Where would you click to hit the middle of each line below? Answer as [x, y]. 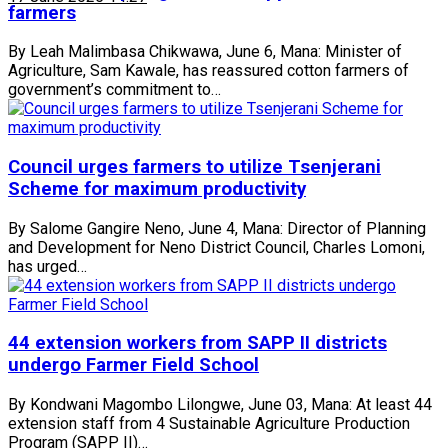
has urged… [47, 266]
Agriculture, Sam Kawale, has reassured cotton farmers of [208, 71]
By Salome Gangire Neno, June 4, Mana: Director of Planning [217, 228]
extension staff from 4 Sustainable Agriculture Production [209, 424]
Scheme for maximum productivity [157, 188]
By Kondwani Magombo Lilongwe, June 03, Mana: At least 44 [220, 405]
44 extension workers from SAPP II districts [197, 343]
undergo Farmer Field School [133, 365]
